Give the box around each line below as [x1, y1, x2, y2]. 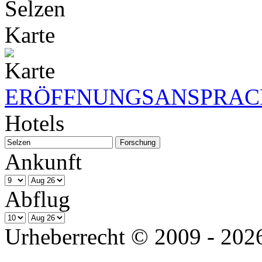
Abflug [5, 186, 70, 212]
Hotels [5, 110, 64, 136]
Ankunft [5, 149, 82, 174]
